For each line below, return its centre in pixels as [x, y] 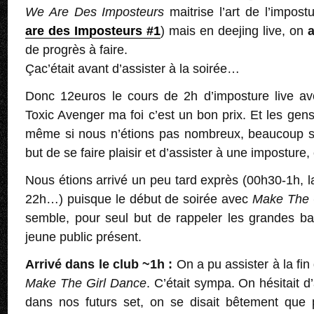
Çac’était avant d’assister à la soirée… [132, 69]
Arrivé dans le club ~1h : [99, 265]
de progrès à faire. [76, 50]
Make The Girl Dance [86, 284]
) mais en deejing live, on [234, 31]
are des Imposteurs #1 [93, 31]
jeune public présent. [83, 237]
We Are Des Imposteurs [95, 12]
